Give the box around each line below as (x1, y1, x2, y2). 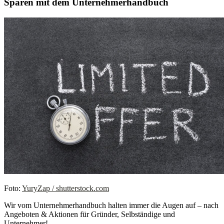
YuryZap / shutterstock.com (22, 183, 109, 192)
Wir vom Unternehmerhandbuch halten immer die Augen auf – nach (4, 200, 218, 209)
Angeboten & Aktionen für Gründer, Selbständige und (4, 209, 175, 218)
